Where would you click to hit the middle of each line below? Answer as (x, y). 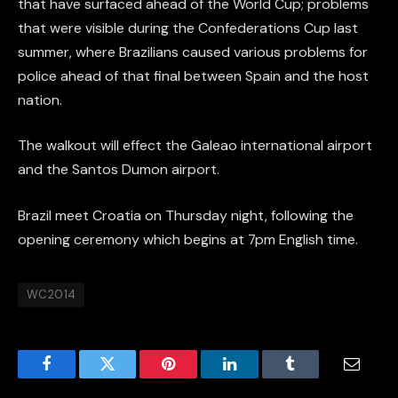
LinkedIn (257, 377)
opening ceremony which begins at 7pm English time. (188, 239)
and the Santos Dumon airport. (119, 170)
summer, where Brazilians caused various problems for (193, 52)
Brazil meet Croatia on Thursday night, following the (186, 215)
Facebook (76, 377)
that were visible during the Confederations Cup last (188, 28)
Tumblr (313, 377)
